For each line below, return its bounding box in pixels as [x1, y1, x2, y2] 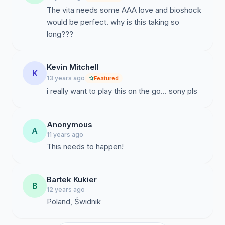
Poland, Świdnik [47, 197, 101, 206]
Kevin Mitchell [47, 62, 99, 72]
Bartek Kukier [47, 175, 97, 184]
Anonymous [47, 120, 92, 129]
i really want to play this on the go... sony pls [47, 86, 197, 96]
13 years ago [47, 74, 85, 82]
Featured [94, 75, 119, 82]
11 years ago [47, 131, 83, 138]
